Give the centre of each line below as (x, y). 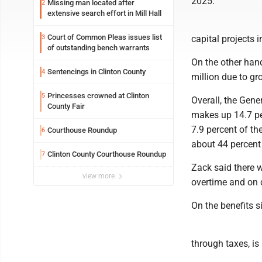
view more (99, 176)
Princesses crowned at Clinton (98, 96)
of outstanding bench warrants (99, 48)
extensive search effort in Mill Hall (104, 13)
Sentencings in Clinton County (96, 72)
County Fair (66, 106)
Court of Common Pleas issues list (105, 37)
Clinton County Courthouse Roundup (107, 154)
